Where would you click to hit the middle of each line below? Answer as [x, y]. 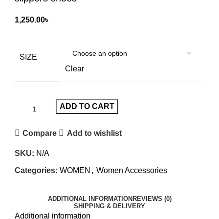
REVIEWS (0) [152, 199]
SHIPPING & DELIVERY [109, 206]
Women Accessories [132, 171]
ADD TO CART [87, 107]
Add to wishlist [94, 133]
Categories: [36, 171]
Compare [40, 133]
